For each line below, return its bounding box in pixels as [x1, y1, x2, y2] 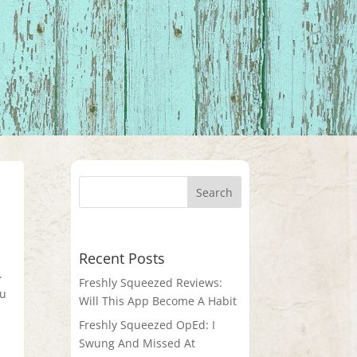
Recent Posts [79, 248, 166, 268]
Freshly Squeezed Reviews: [79, 274, 223, 290]
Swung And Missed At [79, 335, 196, 351]
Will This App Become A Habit [79, 292, 237, 308]
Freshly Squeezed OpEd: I [79, 316, 216, 332]
